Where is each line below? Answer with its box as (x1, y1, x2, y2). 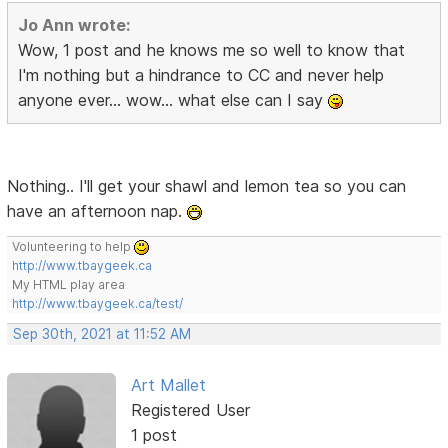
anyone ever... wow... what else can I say (18, 89, 329, 110)
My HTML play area (12, 276, 126, 292)
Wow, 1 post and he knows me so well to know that (18, 39, 406, 60)
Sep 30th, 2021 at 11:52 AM (13, 325, 192, 342)
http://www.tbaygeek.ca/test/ (12, 295, 184, 311)
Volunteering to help (12, 238, 135, 254)
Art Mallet (130, 374, 206, 395)
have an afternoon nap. (7, 200, 188, 221)
